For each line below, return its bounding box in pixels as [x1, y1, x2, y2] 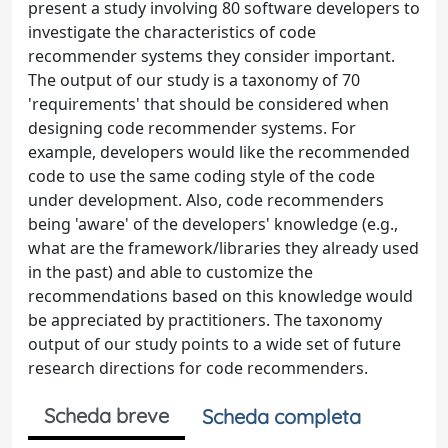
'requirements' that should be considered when [28, 93, 389, 115]
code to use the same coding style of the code [28, 165, 375, 187]
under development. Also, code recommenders [28, 189, 384, 211]
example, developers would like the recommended [28, 141, 410, 163]
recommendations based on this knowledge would [28, 285, 413, 307]
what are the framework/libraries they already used [28, 237, 419, 259]
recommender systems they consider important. [28, 45, 395, 67]
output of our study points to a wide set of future [28, 333, 401, 355]
